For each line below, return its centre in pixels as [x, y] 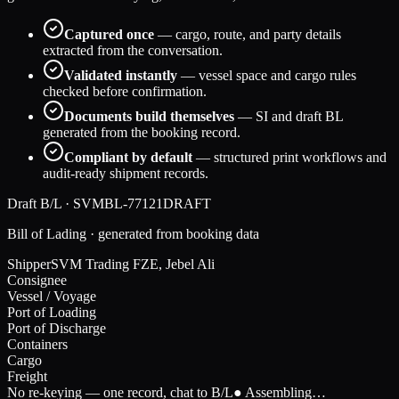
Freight [27, 377]
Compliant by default [128, 158]
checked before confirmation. [125, 92]
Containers [37, 345]
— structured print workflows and [289, 158]
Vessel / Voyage [52, 297]
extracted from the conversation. [133, 51]
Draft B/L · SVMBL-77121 [85, 204]
